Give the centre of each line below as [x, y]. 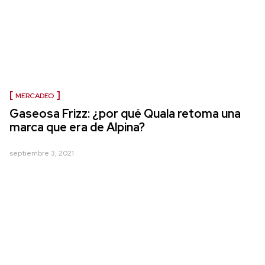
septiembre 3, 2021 [42, 153]
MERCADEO [35, 96]
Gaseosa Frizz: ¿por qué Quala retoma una [125, 114]
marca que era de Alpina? [77, 127]
